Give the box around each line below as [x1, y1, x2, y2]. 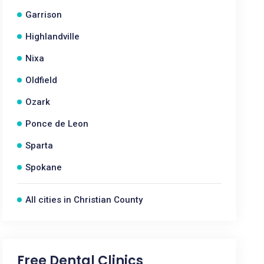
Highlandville [25, 31, 80, 42]
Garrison [25, 9, 62, 20]
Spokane [25, 162, 62, 173]
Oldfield [25, 75, 58, 85]
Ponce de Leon [25, 118, 89, 129]
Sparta [25, 140, 54, 151]
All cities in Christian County [25, 194, 143, 205]
